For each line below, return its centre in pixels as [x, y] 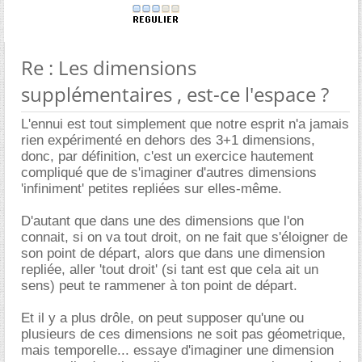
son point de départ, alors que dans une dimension [173, 253]
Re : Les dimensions [109, 67]
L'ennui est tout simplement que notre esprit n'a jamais [185, 124]
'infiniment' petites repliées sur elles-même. [152, 188]
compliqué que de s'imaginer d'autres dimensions [169, 172]
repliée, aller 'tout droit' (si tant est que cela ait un [170, 269]
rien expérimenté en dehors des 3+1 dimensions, [168, 140]
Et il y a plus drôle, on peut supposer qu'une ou [162, 318]
